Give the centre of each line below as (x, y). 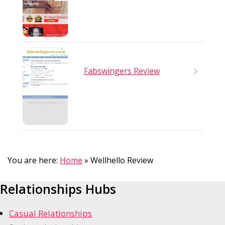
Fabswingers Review (122, 71)
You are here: (33, 160)
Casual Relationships (50, 213)
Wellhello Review (122, 160)
